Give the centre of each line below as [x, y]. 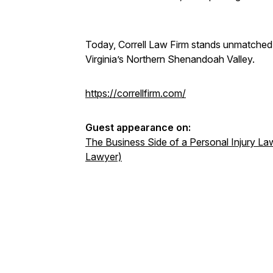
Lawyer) [104, 157]
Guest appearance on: [138, 127]
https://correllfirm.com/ [136, 93]
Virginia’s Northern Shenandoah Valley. [170, 59]
